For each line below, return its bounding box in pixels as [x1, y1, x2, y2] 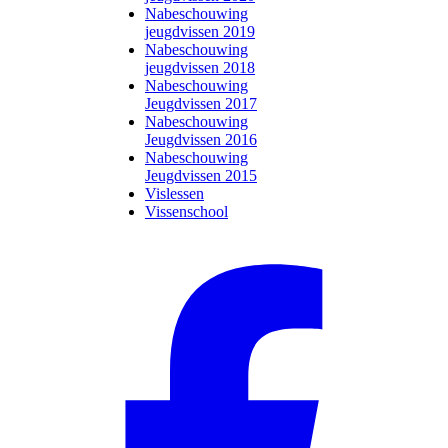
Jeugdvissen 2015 [145, 167, 257, 184]
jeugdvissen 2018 [145, 59, 255, 76]
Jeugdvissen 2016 [145, 131, 257, 148]
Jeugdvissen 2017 [145, 95, 257, 112]
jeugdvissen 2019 [145, 23, 255, 40]
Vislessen [145, 185, 204, 202]
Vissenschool [145, 203, 228, 220]
